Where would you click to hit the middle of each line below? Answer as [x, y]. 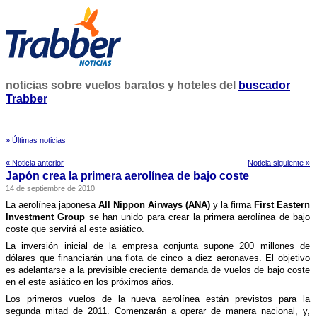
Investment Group [46, 217]
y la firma [232, 205]
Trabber [27, 99]
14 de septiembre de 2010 [50, 188]
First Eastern [282, 205]
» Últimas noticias [36, 140]
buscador [264, 85]
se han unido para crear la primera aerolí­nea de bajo [198, 217]
